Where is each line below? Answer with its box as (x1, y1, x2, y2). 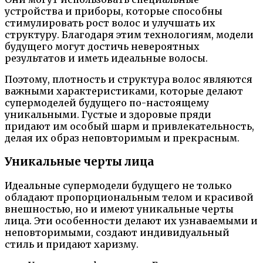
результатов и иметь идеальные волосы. (5, 52, 208, 65)
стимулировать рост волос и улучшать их (5, 17, 215, 29)
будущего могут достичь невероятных (5, 41, 200, 53)
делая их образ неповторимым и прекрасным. (5, 132, 240, 144)
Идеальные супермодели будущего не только (5, 179, 232, 191)
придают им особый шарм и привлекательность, (5, 120, 254, 133)
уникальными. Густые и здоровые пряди (5, 109, 211, 121)
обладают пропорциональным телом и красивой (5, 191, 254, 203)
